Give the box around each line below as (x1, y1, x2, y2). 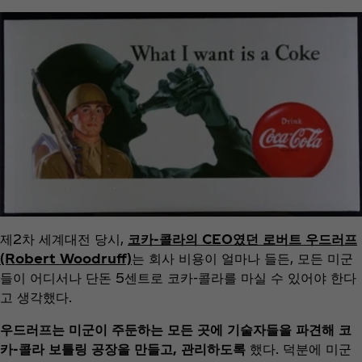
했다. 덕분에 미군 (246, 341, 351, 357)
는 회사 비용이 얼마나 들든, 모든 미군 (132, 250, 353, 267)
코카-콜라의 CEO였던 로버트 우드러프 (128, 231, 357, 247)
